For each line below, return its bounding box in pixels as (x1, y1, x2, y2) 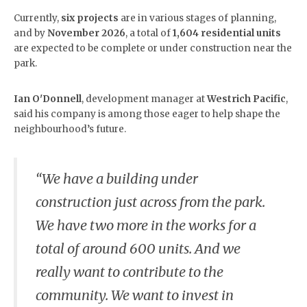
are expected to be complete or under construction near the (14, 42, 292, 55)
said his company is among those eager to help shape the (14, 108, 280, 121)
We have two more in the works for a (36, 216, 256, 234)
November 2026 (47, 27, 125, 40)
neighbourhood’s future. (14, 123, 126, 136)
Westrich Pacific (207, 93, 286, 106)
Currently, (14, 12, 61, 25)
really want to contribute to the (36, 262, 223, 280)
